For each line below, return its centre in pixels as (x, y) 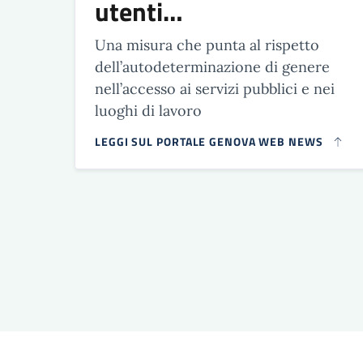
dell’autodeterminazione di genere (212, 66)
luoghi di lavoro (148, 110)
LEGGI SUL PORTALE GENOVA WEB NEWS (209, 141)
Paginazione (133, 197)
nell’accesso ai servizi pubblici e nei (215, 88)
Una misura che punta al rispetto (207, 45)
